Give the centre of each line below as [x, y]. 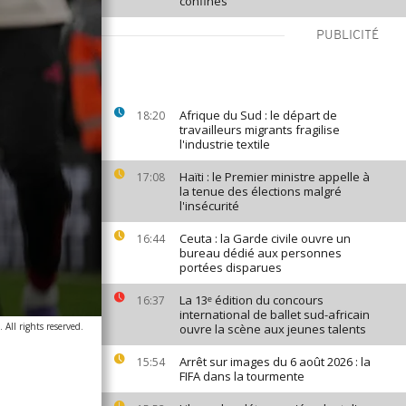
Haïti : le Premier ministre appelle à [275, 177]
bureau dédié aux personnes [261, 253]
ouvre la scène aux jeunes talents [273, 329]
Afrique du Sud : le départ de [258, 115]
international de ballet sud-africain [275, 314]
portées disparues [231, 267]
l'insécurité [209, 206]
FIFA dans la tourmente [242, 376]
